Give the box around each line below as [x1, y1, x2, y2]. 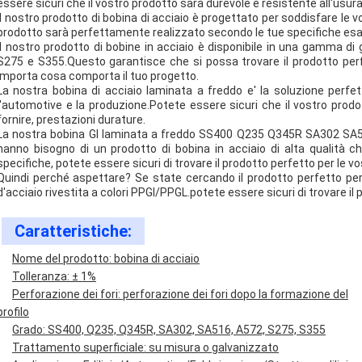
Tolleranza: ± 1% [12, 270, 96, 283]
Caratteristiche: [15, 221, 132, 241]
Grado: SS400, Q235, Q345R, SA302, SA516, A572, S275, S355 [12, 323, 326, 336]
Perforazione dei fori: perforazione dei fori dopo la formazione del [12, 288, 348, 301]
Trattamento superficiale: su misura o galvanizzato [12, 341, 279, 354]
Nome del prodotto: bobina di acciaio [12, 252, 200, 265]
